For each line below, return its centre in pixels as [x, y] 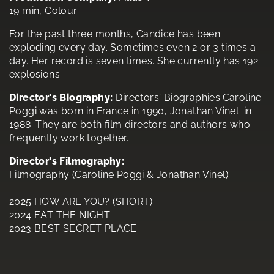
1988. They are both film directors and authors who [130, 124]
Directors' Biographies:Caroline [189, 97]
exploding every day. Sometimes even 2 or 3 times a [132, 47]
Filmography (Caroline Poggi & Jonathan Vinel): [120, 174]
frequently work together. [69, 138]
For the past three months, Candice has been [115, 34]
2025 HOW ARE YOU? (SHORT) [81, 201]
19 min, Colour [43, 10]
